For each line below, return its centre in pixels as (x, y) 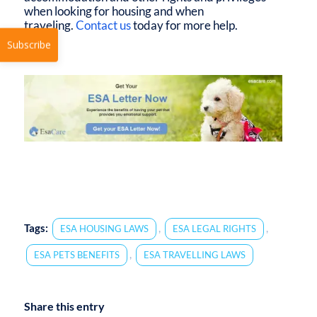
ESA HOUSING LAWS (104, 228)
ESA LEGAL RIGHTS (214, 228)
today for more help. (184, 25)
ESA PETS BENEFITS (76, 254)
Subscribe (29, 123)
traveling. (50, 25)
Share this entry (64, 306)
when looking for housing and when (114, 11)
